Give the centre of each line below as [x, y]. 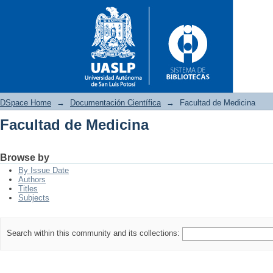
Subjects [34, 198]
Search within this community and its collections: [94, 233]
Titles [28, 189]
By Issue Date [44, 170]
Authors [32, 179]
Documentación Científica [115, 103]
